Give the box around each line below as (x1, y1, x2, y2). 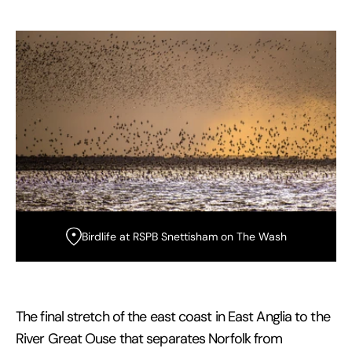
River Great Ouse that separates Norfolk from (16, 330, 283, 347)
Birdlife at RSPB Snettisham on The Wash (81, 229, 287, 244)
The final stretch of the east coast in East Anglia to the (16, 308, 330, 325)
